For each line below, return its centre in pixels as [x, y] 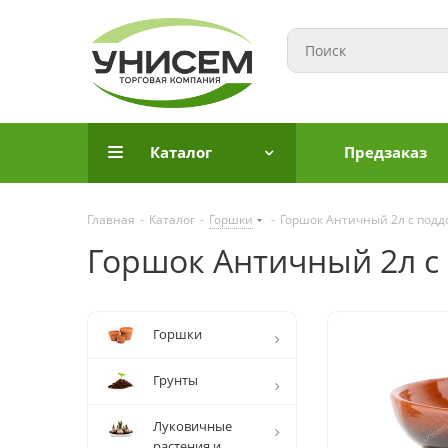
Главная [111, 219]
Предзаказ [385, 152]
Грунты [175, 380]
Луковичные [192, 426]
